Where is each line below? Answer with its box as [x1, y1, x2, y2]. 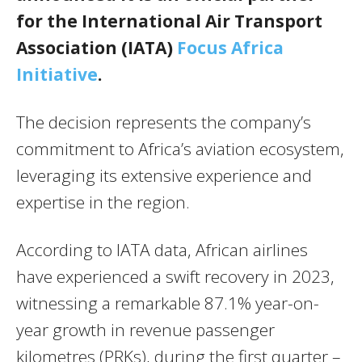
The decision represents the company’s [16, 111, 311, 134]
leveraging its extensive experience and [16, 164, 312, 187]
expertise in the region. [16, 191, 190, 214]
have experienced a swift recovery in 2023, [16, 265, 335, 288]
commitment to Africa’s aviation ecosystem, [16, 137, 344, 161]
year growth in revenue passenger [16, 318, 275, 342]
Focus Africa [177, 36, 284, 60]
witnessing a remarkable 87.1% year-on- [16, 292, 319, 315]
